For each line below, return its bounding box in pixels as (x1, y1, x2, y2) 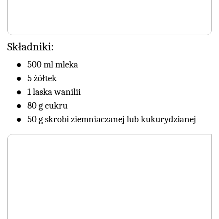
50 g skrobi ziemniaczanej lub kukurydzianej (27, 114, 196, 125)
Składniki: (7, 40, 54, 54)
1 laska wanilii (27, 87, 81, 98)
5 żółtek (27, 73, 57, 84)
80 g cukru (27, 100, 67, 111)
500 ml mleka (27, 59, 78, 70)
